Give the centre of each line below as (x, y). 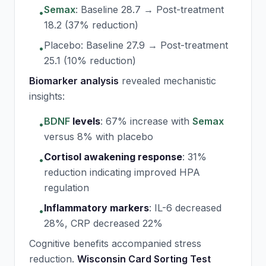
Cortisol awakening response (113, 157)
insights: (47, 96)
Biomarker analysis (74, 81)
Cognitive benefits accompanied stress (115, 243)
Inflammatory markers (96, 208)
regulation (66, 188)
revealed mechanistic (167, 81)
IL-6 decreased (188, 208)
